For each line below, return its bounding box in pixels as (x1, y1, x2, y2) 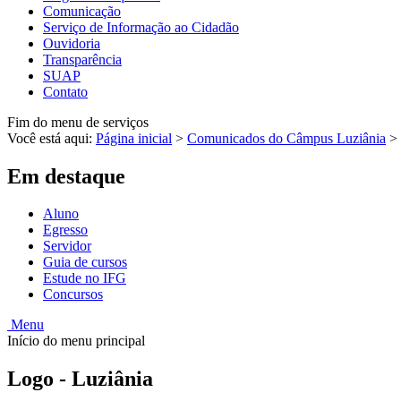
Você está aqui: (7, 130, 96, 146)
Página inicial (96, 130, 172, 146)
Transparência (43, 51, 122, 67)
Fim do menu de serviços (7, 114, 149, 130)
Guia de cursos (43, 254, 127, 270)
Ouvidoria (43, 35, 100, 51)
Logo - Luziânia (7, 367, 153, 391)
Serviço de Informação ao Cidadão (43, 19, 239, 35)
